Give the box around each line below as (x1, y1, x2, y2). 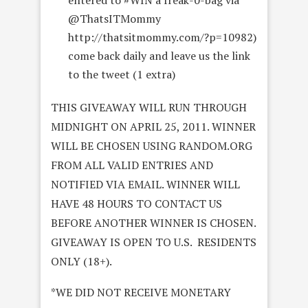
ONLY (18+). (51, 254, 112, 269)
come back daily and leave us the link (68, 48, 250, 64)
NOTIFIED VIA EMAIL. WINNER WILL (51, 177, 240, 192)
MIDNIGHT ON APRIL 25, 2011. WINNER (51, 119, 256, 135)
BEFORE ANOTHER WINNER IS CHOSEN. (51, 215, 256, 231)
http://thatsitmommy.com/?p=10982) (68, 30, 256, 45)
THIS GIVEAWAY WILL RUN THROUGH (51, 100, 247, 115)
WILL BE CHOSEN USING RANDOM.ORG (51, 138, 252, 154)
